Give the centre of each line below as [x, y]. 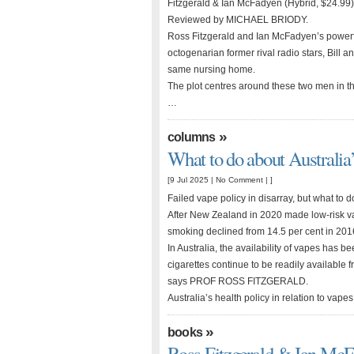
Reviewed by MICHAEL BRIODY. [238, 20]
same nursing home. [211, 70]
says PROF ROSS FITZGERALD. [238, 281]
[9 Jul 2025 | [192, 180]
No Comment [239, 180]
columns [192, 137]
